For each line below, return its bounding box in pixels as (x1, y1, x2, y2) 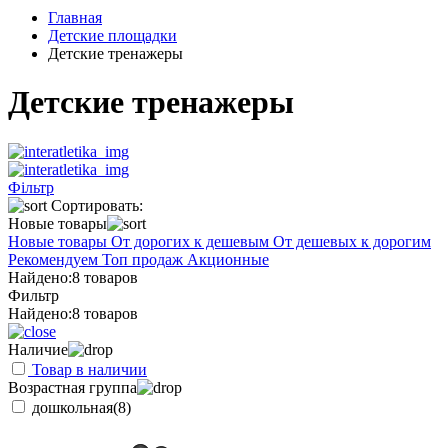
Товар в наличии (28, 360, 147, 378)
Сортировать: (47, 196, 143, 214)
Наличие (8, 340, 68, 358)
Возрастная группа (8, 378, 137, 396)
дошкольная (28, 398, 113, 416)
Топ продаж (102, 250, 187, 268)
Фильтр (8, 286, 59, 304)
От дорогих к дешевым (111, 232, 273, 250)
